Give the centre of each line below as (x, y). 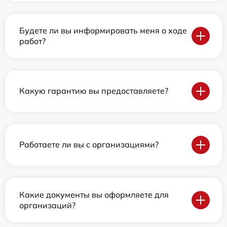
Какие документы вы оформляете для (94, 194)
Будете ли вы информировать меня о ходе (103, 30)
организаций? (47, 205)
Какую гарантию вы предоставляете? (94, 91)
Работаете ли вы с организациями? (89, 145)
